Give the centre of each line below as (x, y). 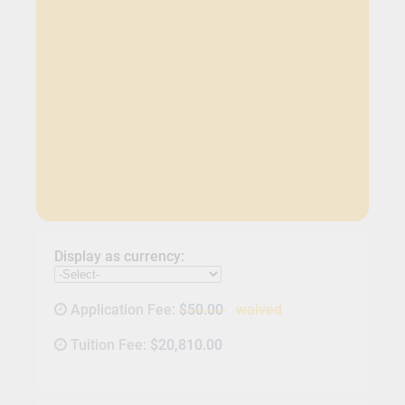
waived (259, 310)
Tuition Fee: (110, 345)
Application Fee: (124, 310)
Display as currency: (119, 257)
